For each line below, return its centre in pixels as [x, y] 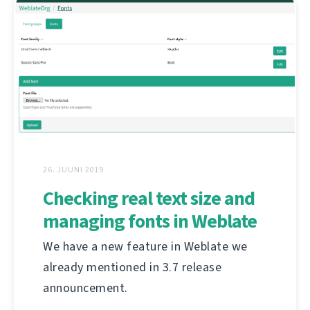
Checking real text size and [149, 199]
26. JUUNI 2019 [74, 170]
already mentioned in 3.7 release [132, 267]
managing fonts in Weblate [150, 221]
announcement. [85, 288]
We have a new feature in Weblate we [145, 247]
